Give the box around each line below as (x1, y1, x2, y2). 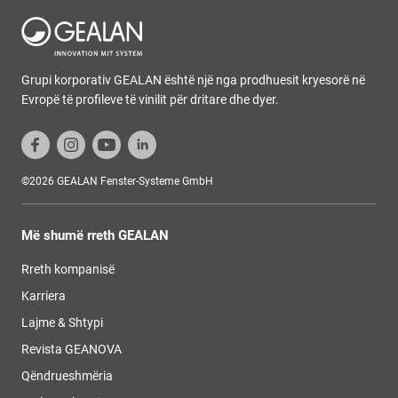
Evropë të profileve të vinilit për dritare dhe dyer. (21, 92, 279, 107)
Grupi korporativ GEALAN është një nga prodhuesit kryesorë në (21, 73, 365, 87)
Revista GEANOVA (21, 342, 122, 356)
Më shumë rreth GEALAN (21, 227, 169, 243)
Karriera (21, 289, 66, 303)
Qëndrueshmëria (21, 369, 113, 383)
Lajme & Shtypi (21, 315, 103, 330)
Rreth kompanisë (21, 262, 115, 276)
